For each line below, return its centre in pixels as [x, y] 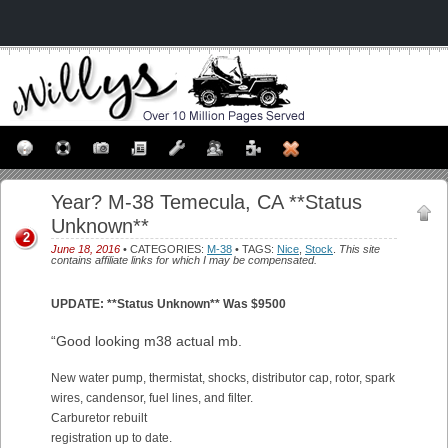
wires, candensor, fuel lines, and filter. [152, 398]
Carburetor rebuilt [99, 418]
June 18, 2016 [85, 249]
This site [359, 249]
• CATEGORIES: [163, 249]
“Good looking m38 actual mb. [146, 341]
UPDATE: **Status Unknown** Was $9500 [168, 304]
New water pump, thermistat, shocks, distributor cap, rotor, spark [223, 378]
